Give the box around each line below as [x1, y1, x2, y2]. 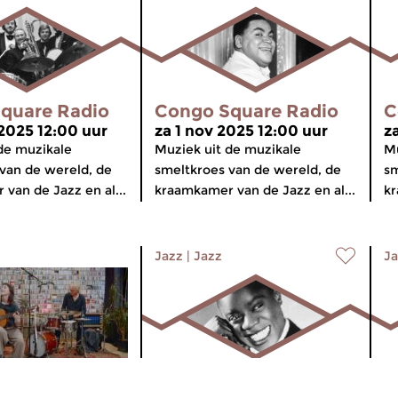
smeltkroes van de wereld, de [155, 162, 341, 178]
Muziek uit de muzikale [155, 141, 301, 157]
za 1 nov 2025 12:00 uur [155, 122, 328, 139]
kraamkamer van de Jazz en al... [155, 182, 355, 198]
